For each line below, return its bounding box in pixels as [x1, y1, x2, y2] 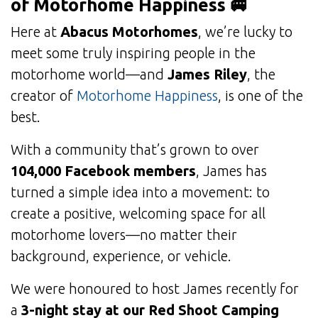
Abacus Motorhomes [60, 23, 198, 40]
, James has [196, 163, 267, 180]
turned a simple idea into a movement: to [11, 184, 270, 201]
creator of [11, 87, 77, 104]
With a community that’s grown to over [11, 141, 259, 158]
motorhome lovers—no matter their [11, 226, 237, 243]
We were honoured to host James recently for [11, 280, 299, 297]
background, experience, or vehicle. [11, 248, 231, 265]
